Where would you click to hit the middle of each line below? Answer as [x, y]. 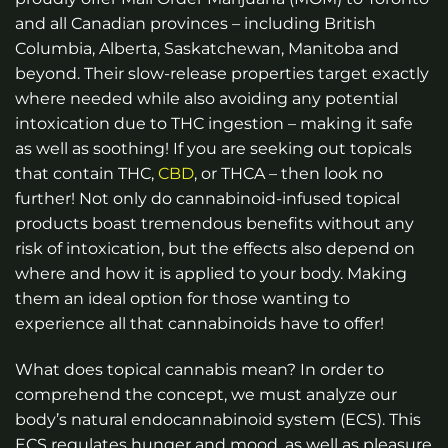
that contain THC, [86, 174]
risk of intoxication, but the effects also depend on [215, 249]
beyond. [49, 74]
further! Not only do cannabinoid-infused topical [207, 199]
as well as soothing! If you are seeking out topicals [213, 149]
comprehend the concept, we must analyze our [206, 395]
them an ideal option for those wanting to [182, 299]
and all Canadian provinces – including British [195, 24]
